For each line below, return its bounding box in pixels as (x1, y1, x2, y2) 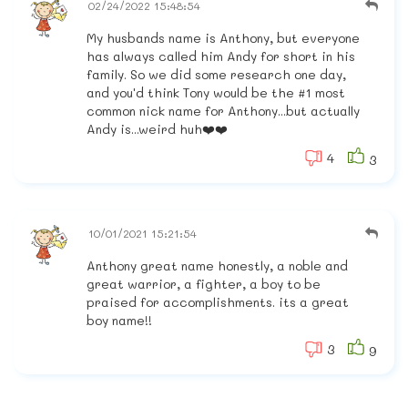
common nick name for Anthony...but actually (87, 102, 360, 120)
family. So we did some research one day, (87, 66, 346, 84)
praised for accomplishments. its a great (87, 293, 349, 311)
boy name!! (87, 311, 152, 330)
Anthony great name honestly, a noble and (87, 257, 348, 275)
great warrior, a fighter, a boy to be (87, 275, 321, 293)
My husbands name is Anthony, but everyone (87, 29, 360, 47)
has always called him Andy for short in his (87, 47, 355, 66)
